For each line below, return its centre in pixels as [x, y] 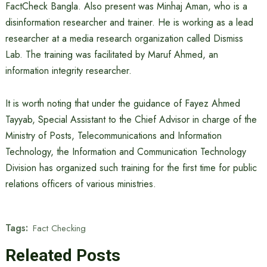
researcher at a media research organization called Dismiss [124, 38]
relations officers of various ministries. [80, 184]
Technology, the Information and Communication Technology [125, 152]
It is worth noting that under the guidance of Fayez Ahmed [122, 103]
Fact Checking [59, 228]
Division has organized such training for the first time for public [131, 168]
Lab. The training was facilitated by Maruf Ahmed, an [111, 55]
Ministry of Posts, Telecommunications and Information [113, 136]
